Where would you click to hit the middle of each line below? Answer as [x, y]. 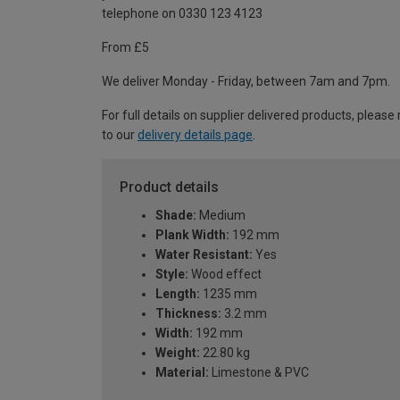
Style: [172, 275]
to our [120, 135]
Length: [178, 294]
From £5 [125, 48]
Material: [182, 373]
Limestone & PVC [259, 373]
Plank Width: [192, 235]
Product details [169, 187]
